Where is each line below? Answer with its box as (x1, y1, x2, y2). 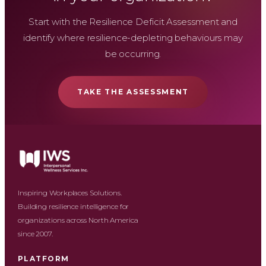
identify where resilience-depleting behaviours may (23, 32, 243, 43)
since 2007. (18, 229, 53, 238)
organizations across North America (18, 216, 138, 224)
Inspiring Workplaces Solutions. (18, 188, 122, 197)
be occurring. (104, 48, 161, 59)
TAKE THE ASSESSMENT (77, 87, 189, 96)
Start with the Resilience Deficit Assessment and (28, 16, 238, 27)
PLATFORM (18, 254, 69, 263)
